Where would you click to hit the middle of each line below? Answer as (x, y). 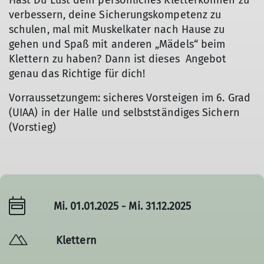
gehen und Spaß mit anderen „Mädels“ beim (117, 44)
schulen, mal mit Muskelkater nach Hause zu (117, 29)
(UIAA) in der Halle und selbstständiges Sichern (124, 113)
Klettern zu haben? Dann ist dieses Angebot (118, 59)
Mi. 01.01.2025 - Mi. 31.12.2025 (123, 206)
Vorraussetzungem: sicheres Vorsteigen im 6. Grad (130, 98)
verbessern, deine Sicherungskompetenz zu (115, 15)
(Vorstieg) (34, 127)
